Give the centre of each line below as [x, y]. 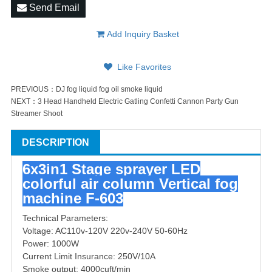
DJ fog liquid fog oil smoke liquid [109, 90]
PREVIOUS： [33, 90]
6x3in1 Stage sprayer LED [111, 169]
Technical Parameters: [65, 218]
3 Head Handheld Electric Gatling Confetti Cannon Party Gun [138, 102]
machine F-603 [73, 199]
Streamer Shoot [37, 114]
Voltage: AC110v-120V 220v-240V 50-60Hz [105, 231]
